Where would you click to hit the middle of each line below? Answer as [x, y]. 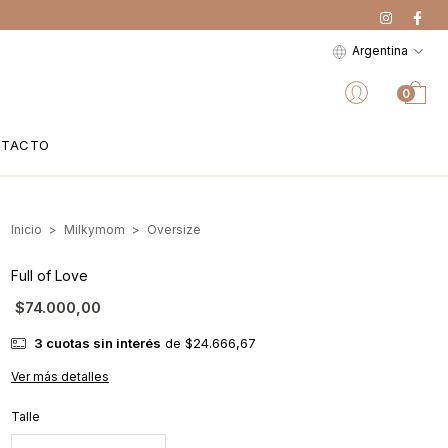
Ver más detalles [60, 377]
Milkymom [94, 229]
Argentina [382, 51]
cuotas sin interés [101, 343]
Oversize [174, 229]
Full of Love [49, 275]
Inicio [26, 229]
